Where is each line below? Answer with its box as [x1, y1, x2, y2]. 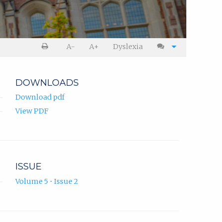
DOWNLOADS [15, 77, 79, 89]
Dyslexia [113, 42, 143, 52]
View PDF [15, 107, 49, 116]
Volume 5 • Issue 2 [15, 176, 78, 186]
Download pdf [15, 93, 64, 102]
